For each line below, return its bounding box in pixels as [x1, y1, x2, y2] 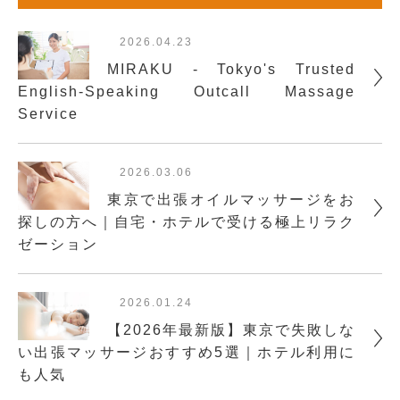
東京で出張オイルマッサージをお [107, 192, 355, 208]
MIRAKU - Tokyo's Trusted [107, 62, 355, 78]
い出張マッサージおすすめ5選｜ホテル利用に [18, 345, 355, 361]
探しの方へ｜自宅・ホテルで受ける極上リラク [18, 214, 355, 230]
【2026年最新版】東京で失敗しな [107, 322, 355, 338]
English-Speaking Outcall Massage [18, 84, 355, 100]
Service [18, 106, 79, 122]
